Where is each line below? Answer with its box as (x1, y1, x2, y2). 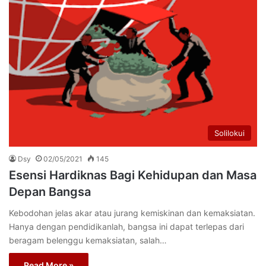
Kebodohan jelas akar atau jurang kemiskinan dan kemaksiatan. (9, 208, 255, 218)
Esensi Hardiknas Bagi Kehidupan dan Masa (9, 168, 256, 183)
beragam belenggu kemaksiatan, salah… (9, 235, 167, 246)
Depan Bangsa (9, 185, 91, 199)
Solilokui (214, 128, 245, 138)
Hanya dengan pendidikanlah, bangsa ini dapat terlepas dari (9, 221, 244, 232)
